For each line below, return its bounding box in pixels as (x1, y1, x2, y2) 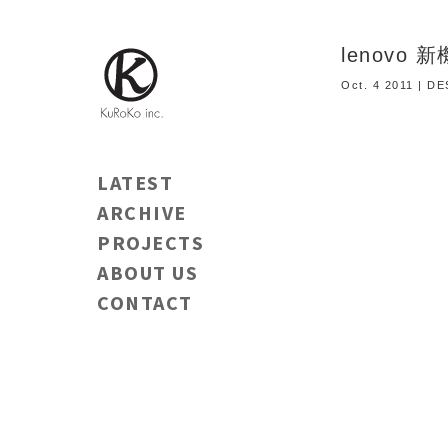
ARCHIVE (97, 200, 187, 225)
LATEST (97, 170, 173, 195)
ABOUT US (97, 260, 198, 285)
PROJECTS (97, 230, 204, 255)
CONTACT (97, 290, 193, 315)
